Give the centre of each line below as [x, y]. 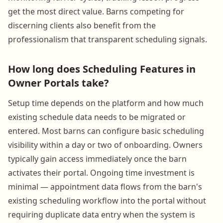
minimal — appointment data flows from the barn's [105, 186]
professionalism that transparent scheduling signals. [108, 39]
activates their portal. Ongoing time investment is [101, 172]
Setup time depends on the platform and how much [106, 103]
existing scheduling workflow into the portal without [107, 200]
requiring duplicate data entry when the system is [102, 214]
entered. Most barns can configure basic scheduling [106, 131]
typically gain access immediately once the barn [97, 159]
